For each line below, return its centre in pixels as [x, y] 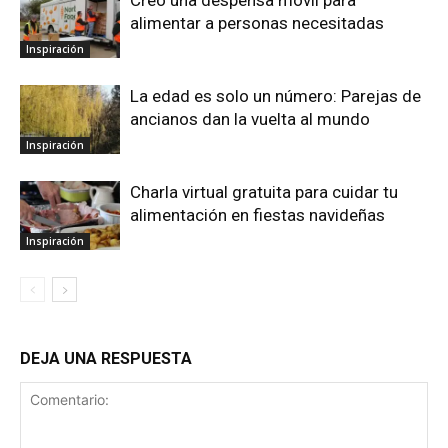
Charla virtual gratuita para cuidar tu [264, 192]
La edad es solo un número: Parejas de [275, 96]
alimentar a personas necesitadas [257, 23]
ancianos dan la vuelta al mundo [250, 119]
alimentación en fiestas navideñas [257, 215]
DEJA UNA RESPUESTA [106, 358]
